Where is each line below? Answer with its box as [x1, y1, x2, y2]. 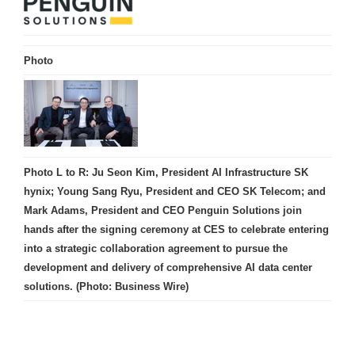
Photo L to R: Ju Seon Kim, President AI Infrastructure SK [24, 166, 308, 178]
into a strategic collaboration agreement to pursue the [24, 242, 288, 254]
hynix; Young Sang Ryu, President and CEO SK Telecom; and [24, 185, 326, 197]
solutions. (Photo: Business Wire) [24, 280, 189, 292]
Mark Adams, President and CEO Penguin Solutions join [24, 204, 302, 216]
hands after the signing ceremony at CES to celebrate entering [24, 223, 329, 235]
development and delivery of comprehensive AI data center [24, 261, 312, 273]
